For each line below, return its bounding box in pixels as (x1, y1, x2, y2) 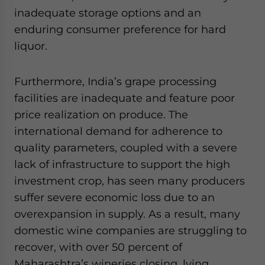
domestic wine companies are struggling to (14, 224, 247, 237)
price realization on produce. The (14, 108, 188, 121)
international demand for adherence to (14, 124, 222, 137)
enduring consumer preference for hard (14, 22, 226, 35)
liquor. (14, 39, 47, 52)
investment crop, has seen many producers (14, 174, 245, 187)
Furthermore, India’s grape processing (14, 75, 216, 88)
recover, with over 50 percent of (14, 240, 182, 253)
